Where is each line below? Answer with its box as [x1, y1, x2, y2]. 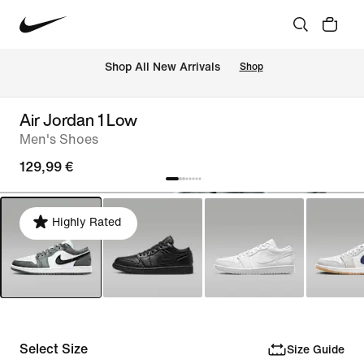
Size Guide [286, 343, 344, 356]
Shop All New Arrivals [104, 61, 220, 74]
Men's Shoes [19, 132, 98, 146]
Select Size [19, 342, 88, 356]
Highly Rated [52, 216, 121, 228]
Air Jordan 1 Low [19, 108, 137, 132]
